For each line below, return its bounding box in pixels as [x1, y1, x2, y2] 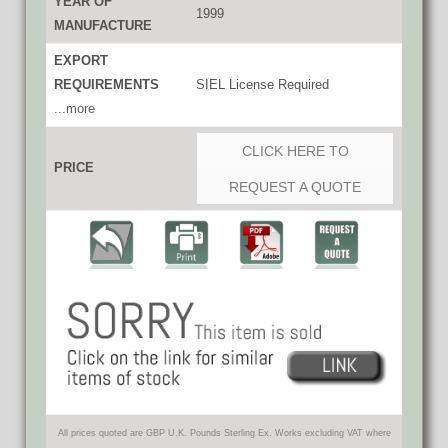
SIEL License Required [196, 76, 329, 92]
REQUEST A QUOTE [229, 178, 361, 195]
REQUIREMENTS [54, 76, 159, 92]
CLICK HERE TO [241, 142, 349, 159]
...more [54, 100, 95, 116]
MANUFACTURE [54, 17, 152, 33]
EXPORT [54, 52, 108, 68]
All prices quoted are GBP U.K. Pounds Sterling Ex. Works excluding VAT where [57, 427, 391, 438]
